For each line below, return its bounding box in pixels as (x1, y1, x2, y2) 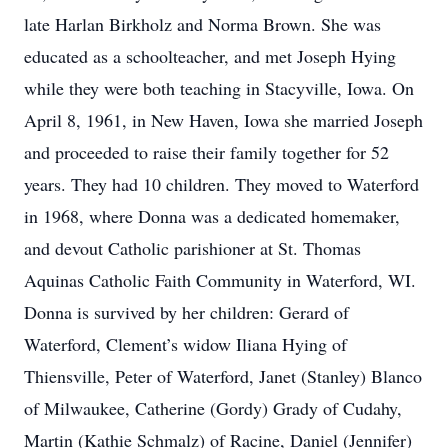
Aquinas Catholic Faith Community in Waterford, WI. (24, 268, 416, 292)
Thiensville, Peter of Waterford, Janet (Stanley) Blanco (24, 364, 422, 388)
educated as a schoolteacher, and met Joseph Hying (24, 44, 396, 68)
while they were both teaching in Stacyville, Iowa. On (24, 76, 414, 100)
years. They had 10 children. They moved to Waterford (24, 172, 419, 196)
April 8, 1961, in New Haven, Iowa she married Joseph (24, 108, 423, 132)
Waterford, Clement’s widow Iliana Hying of (24, 332, 347, 356)
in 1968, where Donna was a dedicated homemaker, (24, 204, 400, 228)
